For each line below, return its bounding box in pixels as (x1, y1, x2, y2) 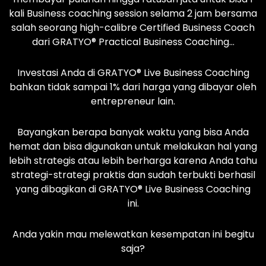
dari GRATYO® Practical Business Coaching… (31, 34, 235, 49)
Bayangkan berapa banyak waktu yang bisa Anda (17, 125, 249, 139)
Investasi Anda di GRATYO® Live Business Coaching (17, 65, 249, 80)
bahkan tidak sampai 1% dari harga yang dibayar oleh (9, 80, 256, 94)
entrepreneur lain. (91, 94, 175, 108)
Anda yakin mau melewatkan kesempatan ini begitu (12, 227, 254, 241)
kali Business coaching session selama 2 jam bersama (9, 6, 257, 20)
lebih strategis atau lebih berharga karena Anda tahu (9, 153, 257, 167)
